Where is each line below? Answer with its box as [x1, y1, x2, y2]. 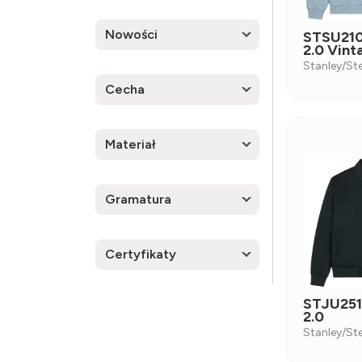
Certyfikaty [105, 246, 176, 262]
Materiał [105, 137, 156, 152]
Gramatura [105, 192, 171, 207]
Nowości [105, 27, 158, 42]
